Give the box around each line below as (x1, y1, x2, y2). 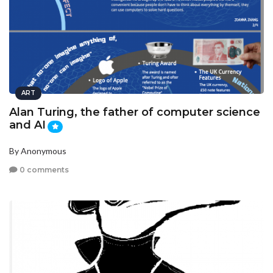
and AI (9, 118, 46, 132)
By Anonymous (9, 145, 66, 156)
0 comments (18, 165, 69, 175)
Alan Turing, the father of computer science (9, 105, 260, 119)
